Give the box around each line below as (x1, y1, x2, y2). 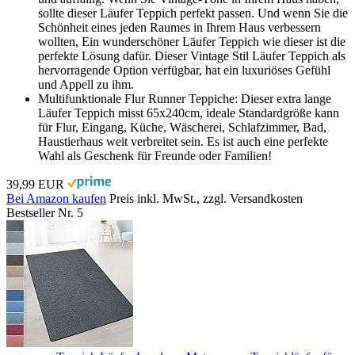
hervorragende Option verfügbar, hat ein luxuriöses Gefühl (38, 63, 330, 77)
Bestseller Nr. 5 (6, 205, 83, 219)
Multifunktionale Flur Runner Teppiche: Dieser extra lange (38, 91, 331, 105)
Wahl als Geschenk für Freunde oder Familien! (38, 148, 272, 162)
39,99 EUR (6, 177, 64, 191)
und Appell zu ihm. (38, 77, 134, 91)
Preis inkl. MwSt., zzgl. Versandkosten (109, 191, 303, 205)
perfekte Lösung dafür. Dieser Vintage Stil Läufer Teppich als (38, 48, 345, 63)
